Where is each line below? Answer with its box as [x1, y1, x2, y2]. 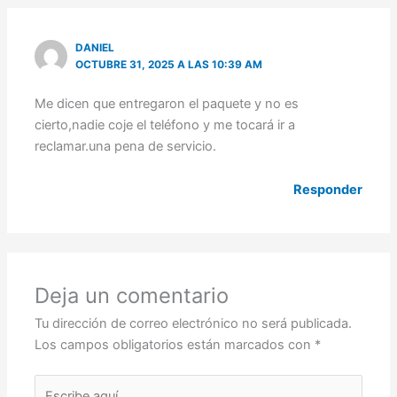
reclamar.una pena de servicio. [35, 137, 217, 154]
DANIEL [75, 42, 115, 55]
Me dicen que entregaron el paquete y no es [35, 95, 300, 112]
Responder [292, 182, 362, 198]
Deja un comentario [35, 282, 230, 308]
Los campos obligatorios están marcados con [35, 336, 315, 353]
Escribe [34, 376, 79, 393]
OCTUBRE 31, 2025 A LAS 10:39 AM [75, 58, 263, 72]
